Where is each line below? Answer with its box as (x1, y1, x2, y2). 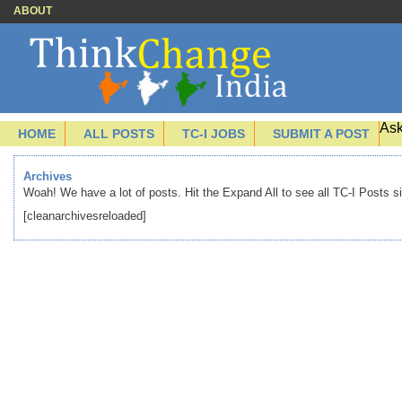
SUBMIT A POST (273, 127, 370, 141)
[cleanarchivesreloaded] (23, 209, 146, 223)
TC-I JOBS (182, 127, 245, 141)
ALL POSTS (83, 127, 154, 141)
